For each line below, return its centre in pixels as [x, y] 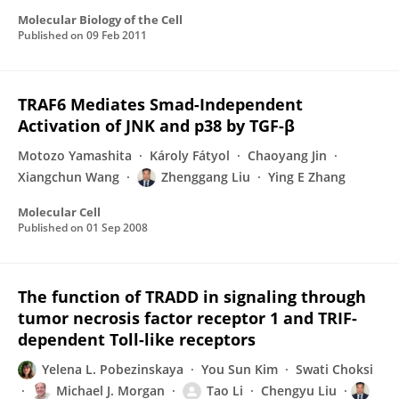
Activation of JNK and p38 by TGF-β [156, 126]
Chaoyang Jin [287, 155]
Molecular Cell [59, 212]
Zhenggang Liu [206, 177]
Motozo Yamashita [75, 155]
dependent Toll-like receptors [137, 339]
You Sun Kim [240, 369]
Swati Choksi [334, 369]
